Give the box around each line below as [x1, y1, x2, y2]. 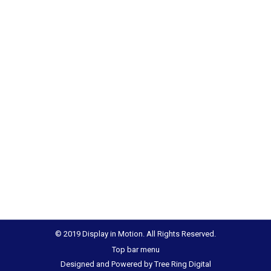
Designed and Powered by [60, 260, 154, 269]
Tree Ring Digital [154, 260, 211, 269]
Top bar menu [111, 245, 160, 255]
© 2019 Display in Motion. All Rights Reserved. [55, 229, 216, 238]
